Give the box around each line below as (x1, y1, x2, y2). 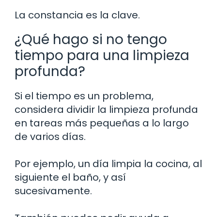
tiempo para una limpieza (15, 46, 189, 65)
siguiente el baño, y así (15, 170, 126, 184)
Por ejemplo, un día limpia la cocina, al (15, 156, 202, 170)
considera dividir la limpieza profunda (15, 102, 198, 116)
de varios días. (15, 129, 86, 143)
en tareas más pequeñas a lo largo (15, 116, 189, 130)
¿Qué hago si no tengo (15, 30, 167, 49)
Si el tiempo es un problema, (15, 89, 154, 103)
